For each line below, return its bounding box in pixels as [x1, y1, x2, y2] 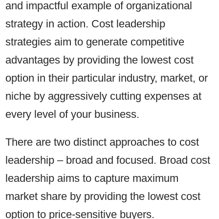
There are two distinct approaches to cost [5, 135, 199, 148]
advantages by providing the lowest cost [5, 53, 194, 66]
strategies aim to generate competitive [5, 35, 185, 48]
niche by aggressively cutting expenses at [5, 89, 202, 102]
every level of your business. [5, 108, 143, 120]
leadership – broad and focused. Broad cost [5, 153, 211, 166]
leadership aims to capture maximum [5, 172, 179, 184]
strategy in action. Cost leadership [5, 17, 166, 30]
